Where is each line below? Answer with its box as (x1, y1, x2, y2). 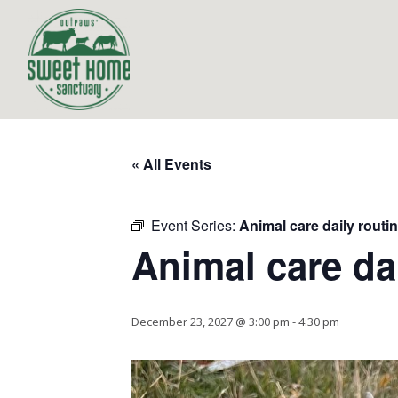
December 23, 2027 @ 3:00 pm (131, 314, 290, 330)
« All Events (131, 154, 211, 174)
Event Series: (151, 215, 239, 235)
